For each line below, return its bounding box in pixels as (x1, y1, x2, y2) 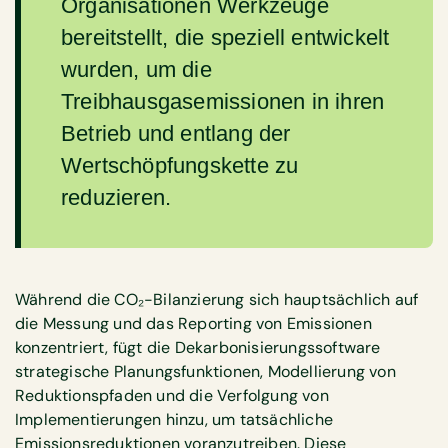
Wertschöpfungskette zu (61, 152, 299, 178)
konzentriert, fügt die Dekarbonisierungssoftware (15, 337, 381, 359)
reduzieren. (61, 184, 172, 210)
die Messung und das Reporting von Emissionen (15, 313, 372, 335)
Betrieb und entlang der (61, 120, 291, 146)
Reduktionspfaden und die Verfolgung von (15, 385, 329, 407)
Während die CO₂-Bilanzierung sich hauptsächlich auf (15, 289, 419, 311)
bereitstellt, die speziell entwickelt (61, 24, 390, 50)
